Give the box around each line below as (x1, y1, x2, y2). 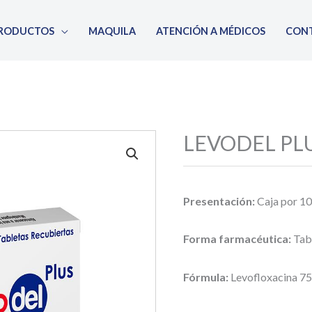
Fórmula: (183, 270, 231, 284)
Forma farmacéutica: (183, 232, 294, 246)
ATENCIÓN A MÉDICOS (156, 24, 266, 37)
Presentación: (183, 194, 258, 208)
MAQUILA (88, 24, 136, 37)
